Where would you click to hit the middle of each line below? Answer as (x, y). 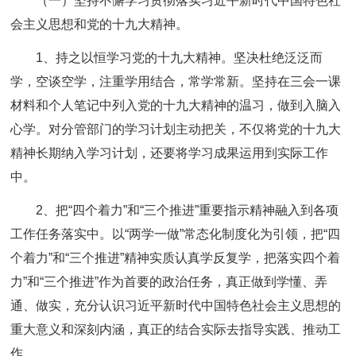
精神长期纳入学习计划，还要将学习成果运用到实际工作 (170, 153)
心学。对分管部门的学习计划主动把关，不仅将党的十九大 (176, 129)
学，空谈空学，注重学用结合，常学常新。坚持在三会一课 (176, 81)
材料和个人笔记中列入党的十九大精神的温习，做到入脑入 (176, 105)
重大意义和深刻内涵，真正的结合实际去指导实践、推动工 (176, 329)
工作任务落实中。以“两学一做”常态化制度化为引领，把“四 (176, 234)
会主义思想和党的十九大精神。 (100, 24)
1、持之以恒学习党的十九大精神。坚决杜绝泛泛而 (180, 58)
